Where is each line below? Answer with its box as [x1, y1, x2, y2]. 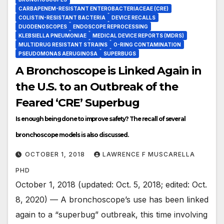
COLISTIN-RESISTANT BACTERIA [18, 14, 105, 21]
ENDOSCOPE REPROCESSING [73, 23, 148, 30]
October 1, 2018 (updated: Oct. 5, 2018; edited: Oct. [15, 179, 207, 190]
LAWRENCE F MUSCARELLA [102, 150, 195, 158]
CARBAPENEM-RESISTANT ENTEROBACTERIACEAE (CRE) [18, 5, 168, 12]
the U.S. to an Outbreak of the [15, 80, 178, 94]
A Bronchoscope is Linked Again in [15, 64, 201, 78]
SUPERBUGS [103, 50, 136, 57]
